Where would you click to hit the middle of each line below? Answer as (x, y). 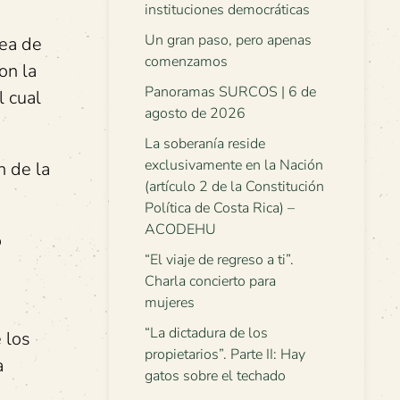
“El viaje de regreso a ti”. (219, 260)
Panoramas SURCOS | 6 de (230, 92)
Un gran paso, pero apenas (228, 40)
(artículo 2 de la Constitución (234, 187)
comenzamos (186, 62)
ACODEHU (180, 229)
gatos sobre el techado (215, 376)
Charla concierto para (210, 281)
